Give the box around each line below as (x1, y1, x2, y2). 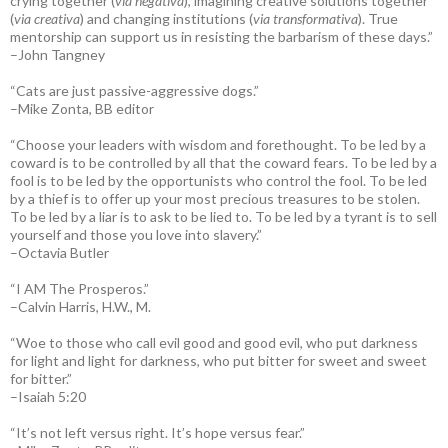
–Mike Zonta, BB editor (10, 99, 154, 117)
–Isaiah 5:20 (10, 387, 86, 405)
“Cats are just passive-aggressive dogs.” (10, 81, 259, 99)
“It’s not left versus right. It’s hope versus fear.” (10, 423, 305, 441)
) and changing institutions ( (80, 9, 253, 27)
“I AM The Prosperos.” (10, 279, 149, 297)
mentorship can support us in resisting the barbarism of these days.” (10, 27, 433, 45)
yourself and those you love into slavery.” (10, 225, 262, 243)
